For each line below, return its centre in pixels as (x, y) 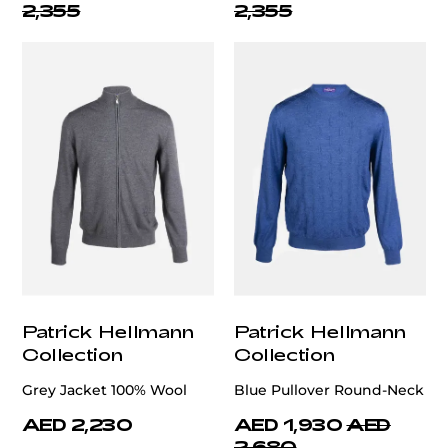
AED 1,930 (288, 424)
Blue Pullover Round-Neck (329, 390)
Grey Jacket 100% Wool (104, 390)
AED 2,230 (77, 424)
